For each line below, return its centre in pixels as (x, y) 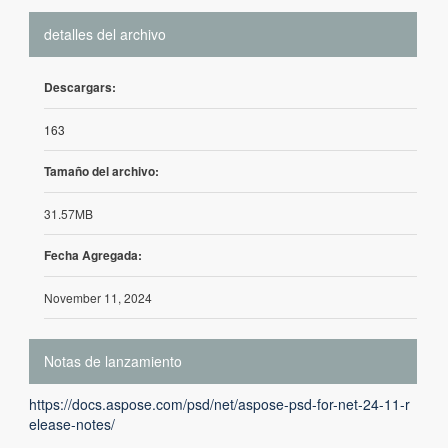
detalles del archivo (105, 34)
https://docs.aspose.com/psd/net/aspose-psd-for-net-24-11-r (219, 404)
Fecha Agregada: (93, 255)
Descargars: (80, 87)
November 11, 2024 (98, 297)
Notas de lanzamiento (113, 361)
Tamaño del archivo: (101, 171)
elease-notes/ (72, 424)
